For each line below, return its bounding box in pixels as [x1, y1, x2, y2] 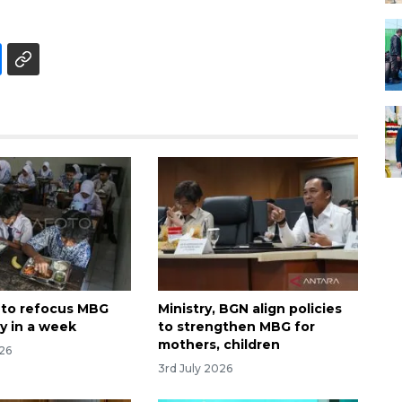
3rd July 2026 [157, 361, 232, 375]
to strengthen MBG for [157, 318, 315, 335]
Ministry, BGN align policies [157, 300, 342, 317]
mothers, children [157, 336, 280, 353]
